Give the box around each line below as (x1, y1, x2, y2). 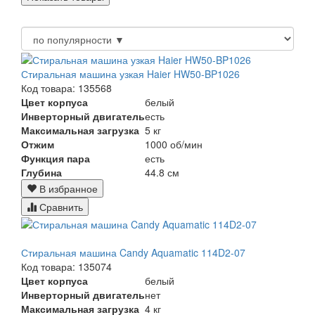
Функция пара (21, 150, 90, 165)
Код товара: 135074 (21, 259, 112, 274)
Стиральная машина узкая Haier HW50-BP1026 (21, 66, 240, 81)
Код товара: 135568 (21, 80, 112, 95)
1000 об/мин (145, 136, 202, 151)
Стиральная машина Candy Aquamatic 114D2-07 (21, 245, 245, 259)
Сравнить (37, 199, 83, 214)
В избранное (37, 181, 98, 195)
